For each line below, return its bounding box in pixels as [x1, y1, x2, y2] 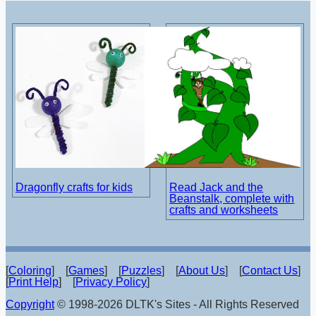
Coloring [8, 264, 51, 276]
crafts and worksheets [169, 204, 279, 217]
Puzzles [121, 264, 162, 276]
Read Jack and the [169, 181, 264, 194]
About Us [178, 264, 225, 276]
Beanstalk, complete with [169, 193, 295, 205]
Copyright [6, 298, 54, 310]
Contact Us [242, 264, 298, 276]
